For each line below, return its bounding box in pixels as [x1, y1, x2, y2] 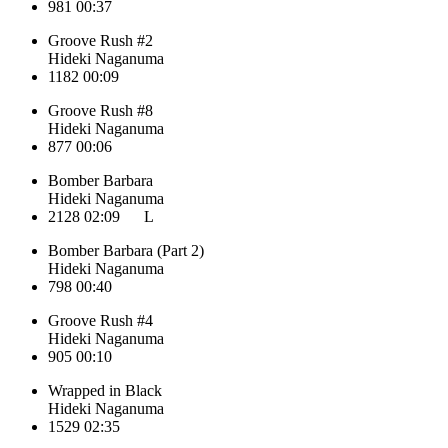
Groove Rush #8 [48, 101, 153, 119]
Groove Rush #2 [48, 31, 153, 49]
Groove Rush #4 [48, 311, 153, 329]
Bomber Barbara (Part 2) [48, 241, 204, 259]
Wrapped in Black [48, 381, 162, 399]
